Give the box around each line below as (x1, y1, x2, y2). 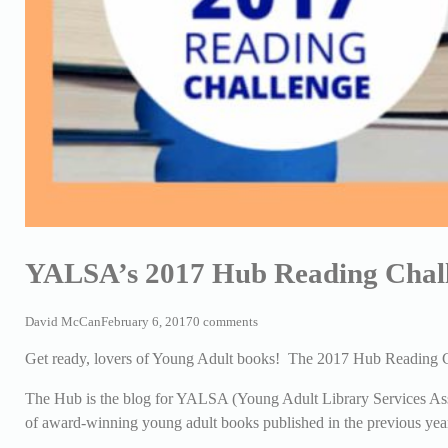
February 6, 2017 (100, 314, 193, 329)
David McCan (24, 314, 101, 329)
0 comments (192, 314, 258, 329)
